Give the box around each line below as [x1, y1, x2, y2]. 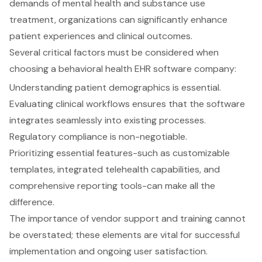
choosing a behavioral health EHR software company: [9, 63, 236, 75]
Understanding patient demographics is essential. [9, 81, 221, 94]
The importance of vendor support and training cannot [9, 212, 246, 225]
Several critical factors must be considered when [9, 46, 219, 59]
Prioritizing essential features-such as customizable [9, 147, 230, 160]
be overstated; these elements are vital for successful [9, 229, 240, 242]
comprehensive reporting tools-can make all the [9, 180, 215, 192]
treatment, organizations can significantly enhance [9, 13, 227, 26]
